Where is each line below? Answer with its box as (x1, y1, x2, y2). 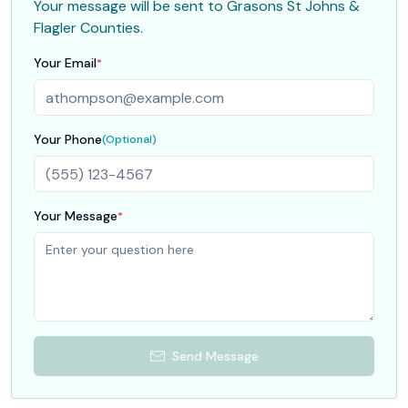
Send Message (171, 348, 259, 364)
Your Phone (34, 131, 102, 148)
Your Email (34, 55, 97, 71)
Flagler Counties (34, 18, 140, 37)
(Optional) (102, 132, 157, 147)
